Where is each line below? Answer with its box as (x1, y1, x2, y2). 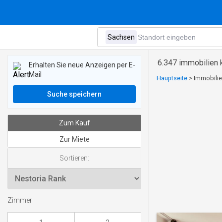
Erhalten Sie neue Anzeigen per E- (29, 61, 135, 69)
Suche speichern (47, 90, 102, 98)
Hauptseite (157, 74, 187, 82)
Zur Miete (59, 135, 90, 143)
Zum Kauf (58, 119, 90, 127)
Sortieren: (59, 154, 89, 162)
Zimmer (7, 196, 32, 205)
